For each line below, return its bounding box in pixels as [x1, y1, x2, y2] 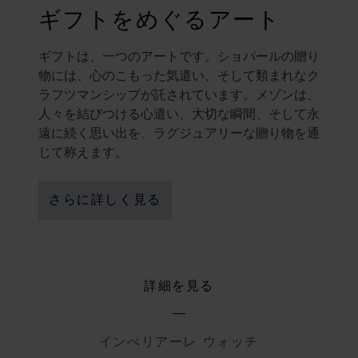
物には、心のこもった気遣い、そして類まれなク [38, 67, 320, 83]
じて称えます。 [38, 144, 128, 160]
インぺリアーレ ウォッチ [98, 336, 260, 350]
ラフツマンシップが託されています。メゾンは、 [38, 86, 320, 102]
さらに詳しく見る [49, 193, 161, 208]
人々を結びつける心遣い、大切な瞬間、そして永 [38, 105, 320, 121]
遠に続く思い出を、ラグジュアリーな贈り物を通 [38, 125, 320, 141]
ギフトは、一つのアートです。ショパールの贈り [38, 48, 320, 64]
